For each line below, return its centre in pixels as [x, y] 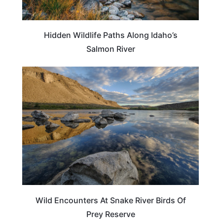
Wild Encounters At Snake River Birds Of [110, 200]
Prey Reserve [110, 214]
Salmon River [110, 49]
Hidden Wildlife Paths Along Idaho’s [110, 35]
